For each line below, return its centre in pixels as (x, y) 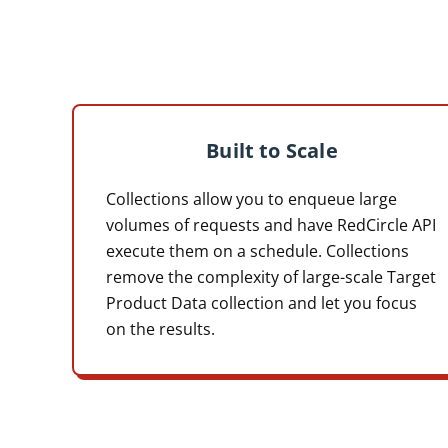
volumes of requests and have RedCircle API (271, 224)
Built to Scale (272, 149)
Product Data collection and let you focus (261, 302)
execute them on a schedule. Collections (257, 250)
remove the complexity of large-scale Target (271, 276)
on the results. (160, 328)
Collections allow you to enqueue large (251, 198)
